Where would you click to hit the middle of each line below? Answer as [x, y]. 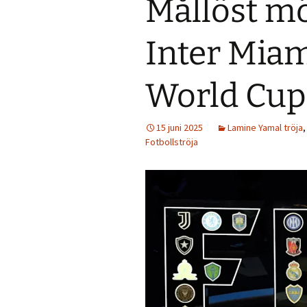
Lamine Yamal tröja [265, 127]
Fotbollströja [172, 142]
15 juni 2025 [180, 127]
